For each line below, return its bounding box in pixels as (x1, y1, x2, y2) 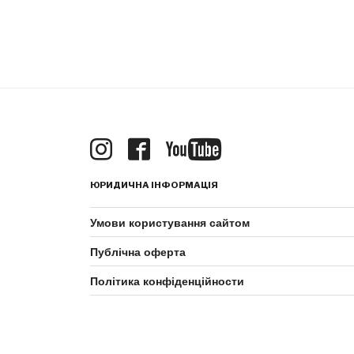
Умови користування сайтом (90, 214, 250, 230)
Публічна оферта (90, 243, 186, 259)
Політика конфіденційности (90, 273, 244, 288)
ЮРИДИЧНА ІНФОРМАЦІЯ (90, 179, 218, 190)
